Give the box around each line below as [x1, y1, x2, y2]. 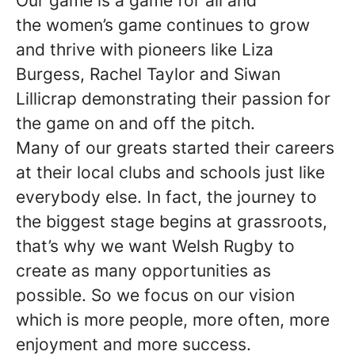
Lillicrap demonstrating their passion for [16, 89, 330, 109]
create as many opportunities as [16, 261, 271, 281]
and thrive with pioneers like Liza [16, 40, 273, 59]
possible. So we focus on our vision [16, 285, 295, 305]
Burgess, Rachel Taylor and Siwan [16, 64, 281, 84]
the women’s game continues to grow [16, 15, 310, 35]
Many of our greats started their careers [16, 138, 334, 158]
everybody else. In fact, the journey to [16, 187, 317, 207]
